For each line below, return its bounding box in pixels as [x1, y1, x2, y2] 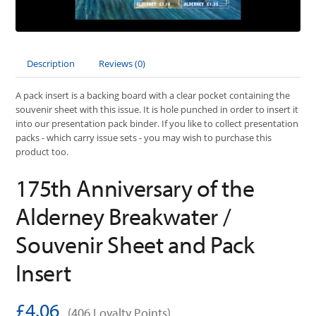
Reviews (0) [99, 57, 146, 71]
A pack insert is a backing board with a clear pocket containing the [16, 89, 291, 102]
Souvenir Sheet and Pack [16, 229, 255, 260]
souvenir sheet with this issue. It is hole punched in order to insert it [16, 103, 299, 116]
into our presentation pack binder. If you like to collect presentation [16, 117, 299, 130]
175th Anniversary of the [16, 172, 255, 204]
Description [27, 57, 75, 71]
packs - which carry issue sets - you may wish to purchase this [16, 131, 272, 145]
